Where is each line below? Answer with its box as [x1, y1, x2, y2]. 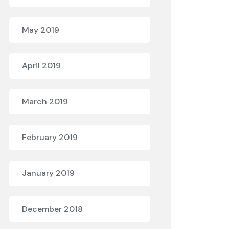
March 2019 [22, 96, 68, 107]
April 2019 [22, 60, 61, 71]
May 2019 [22, 25, 59, 35]
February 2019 [22, 132, 78, 143]
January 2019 [22, 168, 75, 178]
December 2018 [22, 203, 83, 214]
